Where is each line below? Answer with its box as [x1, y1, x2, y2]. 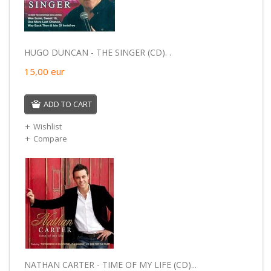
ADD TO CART [43, 98, 92, 109]
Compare [33, 132, 67, 144]
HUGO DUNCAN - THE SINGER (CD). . [24, 46, 171, 58]
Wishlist [33, 120, 62, 132]
